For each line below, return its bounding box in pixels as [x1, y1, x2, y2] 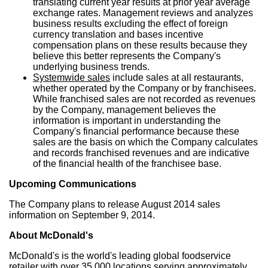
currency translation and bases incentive [33, 29, 203, 39]
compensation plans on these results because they [33, 40, 247, 50]
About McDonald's [9, 230, 93, 240]
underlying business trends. [33, 62, 150, 72]
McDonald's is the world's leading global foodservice [9, 251, 231, 261]
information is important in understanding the [33, 115, 221, 126]
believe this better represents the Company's [33, 51, 221, 61]
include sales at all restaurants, [110, 72, 243, 83]
